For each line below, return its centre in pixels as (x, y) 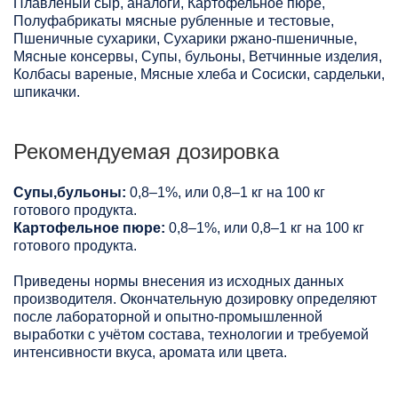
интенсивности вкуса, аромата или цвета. (150, 353)
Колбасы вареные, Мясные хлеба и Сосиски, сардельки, (199, 75)
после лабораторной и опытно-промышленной (168, 317)
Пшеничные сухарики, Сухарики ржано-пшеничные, (185, 39)
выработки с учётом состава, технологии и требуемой (191, 335)
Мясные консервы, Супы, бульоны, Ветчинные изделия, (198, 57)
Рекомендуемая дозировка (146, 152)
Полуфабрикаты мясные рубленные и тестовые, (174, 21)
